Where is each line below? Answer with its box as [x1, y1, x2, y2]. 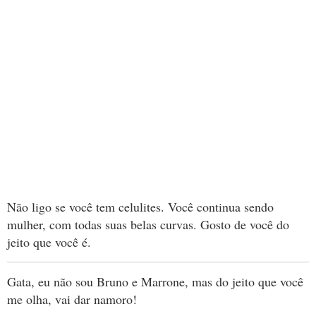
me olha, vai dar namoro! [7, 291, 137, 308]
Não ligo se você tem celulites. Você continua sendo [7, 198, 274, 215]
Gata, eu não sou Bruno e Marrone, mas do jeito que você [7, 273, 303, 290]
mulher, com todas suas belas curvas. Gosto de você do [7, 216, 289, 233]
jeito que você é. [7, 233, 91, 250]
